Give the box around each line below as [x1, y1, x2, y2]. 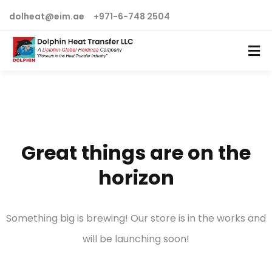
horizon [98, 164, 174, 191]
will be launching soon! [83, 232, 189, 246]
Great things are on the [21, 139, 251, 166]
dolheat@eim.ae [9, 10, 84, 22]
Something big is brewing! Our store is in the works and [6, 211, 266, 225]
